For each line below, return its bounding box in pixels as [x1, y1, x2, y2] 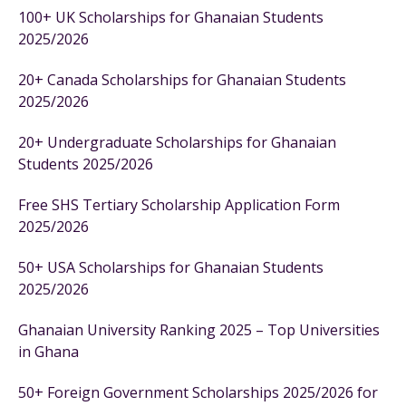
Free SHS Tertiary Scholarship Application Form [18, 195, 340, 215]
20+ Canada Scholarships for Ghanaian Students [18, 70, 346, 90]
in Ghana [18, 342, 79, 362]
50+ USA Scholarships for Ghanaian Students [18, 257, 324, 277]
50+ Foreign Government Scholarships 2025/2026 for [18, 382, 378, 402]
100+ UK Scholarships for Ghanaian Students [18, 7, 324, 27]
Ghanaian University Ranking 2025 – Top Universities [18, 320, 380, 340]
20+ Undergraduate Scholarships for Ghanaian [18, 132, 336, 152]
